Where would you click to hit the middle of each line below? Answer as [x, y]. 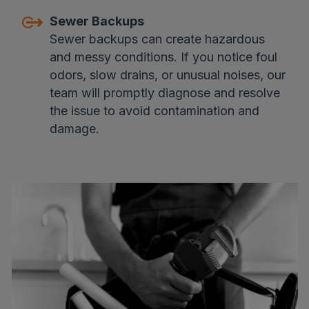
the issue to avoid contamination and [154, 111]
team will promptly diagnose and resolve [165, 93]
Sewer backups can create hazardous [157, 39]
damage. [74, 129]
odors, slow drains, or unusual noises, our [167, 75]
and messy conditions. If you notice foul [163, 57]
